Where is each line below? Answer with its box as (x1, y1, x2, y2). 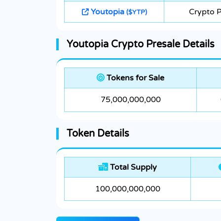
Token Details (67, 128, 129, 140)
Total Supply (108, 162, 157, 173)
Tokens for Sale (105, 73, 164, 83)
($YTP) (126, 8, 147, 17)
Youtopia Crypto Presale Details (67, 38, 215, 51)
